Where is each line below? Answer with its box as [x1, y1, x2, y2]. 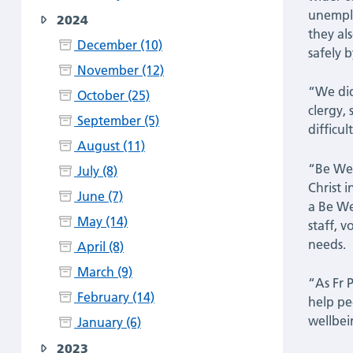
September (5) [74, 113, 160, 129]
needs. [308, 236, 347, 252]
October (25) [74, 87, 150, 104]
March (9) [74, 264, 133, 281]
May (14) [74, 214, 128, 230]
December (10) [74, 37, 163, 54]
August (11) [74, 138, 146, 154]
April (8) [74, 239, 124, 255]
